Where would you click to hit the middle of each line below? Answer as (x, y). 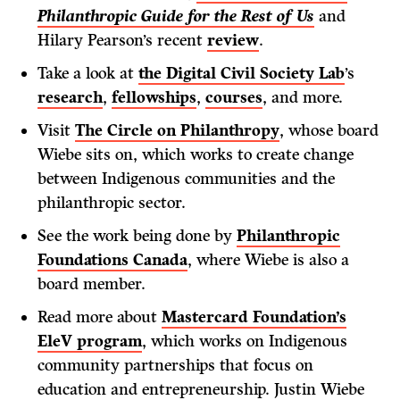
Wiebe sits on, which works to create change (196, 154)
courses (234, 97)
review (233, 40)
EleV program (90, 341)
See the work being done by (137, 236)
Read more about (100, 317)
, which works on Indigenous (245, 341)
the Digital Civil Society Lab (242, 73)
